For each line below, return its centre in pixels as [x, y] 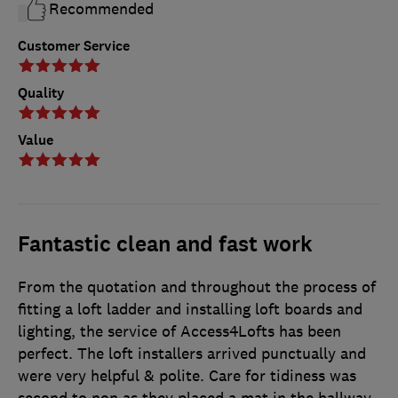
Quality [41, 92]
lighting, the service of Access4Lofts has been [179, 331]
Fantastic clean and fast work [165, 244]
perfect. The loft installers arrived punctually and [192, 353]
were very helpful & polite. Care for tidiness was [187, 375]
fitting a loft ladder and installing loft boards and [190, 309]
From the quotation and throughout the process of [197, 287]
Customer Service [74, 45]
